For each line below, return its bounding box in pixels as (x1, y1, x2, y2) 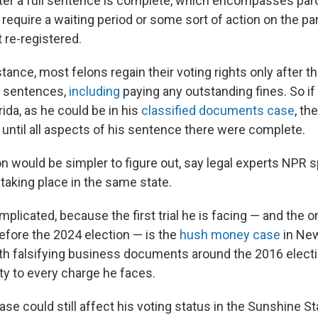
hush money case (180, 226, 280, 242)
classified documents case (141, 102, 295, 118)
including (69, 83, 120, 99)
